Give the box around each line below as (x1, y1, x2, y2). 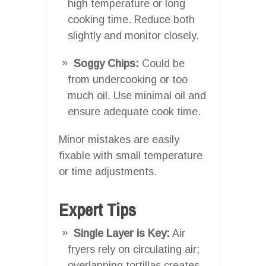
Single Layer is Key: (74, 227, 170, 239)
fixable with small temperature (59, 149, 202, 161)
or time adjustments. (59, 165, 157, 178)
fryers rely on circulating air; (68, 243, 199, 255)
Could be (139, 57, 185, 69)
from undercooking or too (68, 73, 188, 85)
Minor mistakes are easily (59, 133, 179, 145)
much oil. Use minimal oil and (68, 89, 206, 102)
